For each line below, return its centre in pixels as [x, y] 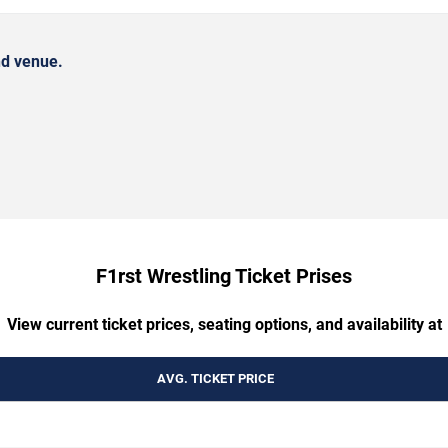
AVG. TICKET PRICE [215, 378]
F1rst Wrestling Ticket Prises [224, 275]
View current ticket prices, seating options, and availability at [224, 324]
